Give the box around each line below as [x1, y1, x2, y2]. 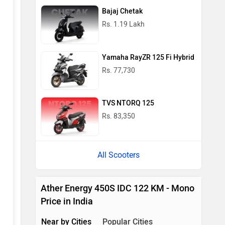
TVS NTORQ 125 [102, 99, 154, 108]
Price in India [41, 195, 93, 207]
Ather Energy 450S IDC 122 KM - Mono [41, 182, 194, 194]
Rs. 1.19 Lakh [102, 20, 145, 29]
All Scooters [97, 150, 140, 160]
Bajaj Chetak [102, 7, 143, 16]
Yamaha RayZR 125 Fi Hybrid [102, 53, 194, 62]
